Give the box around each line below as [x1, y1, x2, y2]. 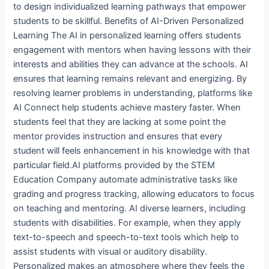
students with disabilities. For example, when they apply [13, 217, 241, 228]
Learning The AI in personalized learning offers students [13, 29, 242, 41]
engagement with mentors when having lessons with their [13, 44, 252, 55]
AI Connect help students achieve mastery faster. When [13, 101, 241, 113]
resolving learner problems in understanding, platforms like [13, 87, 253, 98]
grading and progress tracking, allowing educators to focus [13, 188, 255, 199]
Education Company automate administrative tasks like [13, 174, 238, 185]
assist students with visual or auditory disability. [13, 246, 208, 257]
